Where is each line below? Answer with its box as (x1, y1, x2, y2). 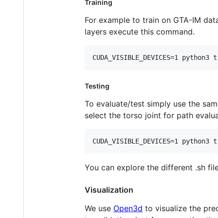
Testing (85, 81, 109, 90)
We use (85, 203, 113, 213)
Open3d (113, 203, 143, 213)
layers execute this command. (85, 26, 195, 36)
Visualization (85, 184, 133, 195)
